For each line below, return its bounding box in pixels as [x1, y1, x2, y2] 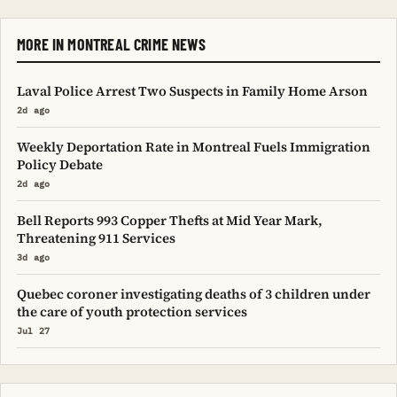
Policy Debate [17, 155, 103, 174]
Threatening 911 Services [17, 229, 175, 247]
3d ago [17, 252, 51, 263]
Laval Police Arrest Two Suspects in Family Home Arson [17, 82, 368, 100]
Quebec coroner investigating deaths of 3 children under [17, 284, 370, 303]
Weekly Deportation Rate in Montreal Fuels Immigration [17, 137, 370, 156]
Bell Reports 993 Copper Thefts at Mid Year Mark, [17, 211, 323, 230]
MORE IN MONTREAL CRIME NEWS [17, 35, 206, 54]
